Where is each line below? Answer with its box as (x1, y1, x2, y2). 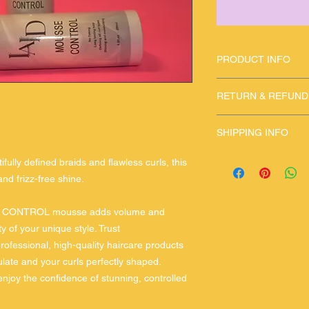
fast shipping (217, 152, 275, 163)
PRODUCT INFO (217, 54, 290, 65)
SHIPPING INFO (217, 127, 288, 138)
